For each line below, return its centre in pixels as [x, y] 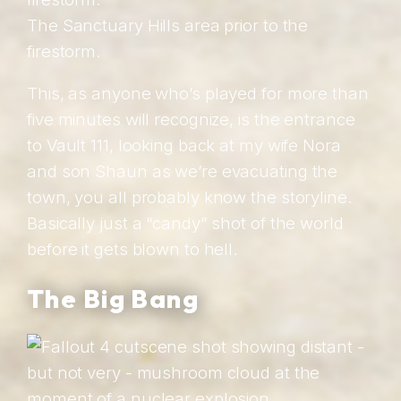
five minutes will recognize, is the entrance [191, 119]
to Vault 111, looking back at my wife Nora [184, 145]
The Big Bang [113, 298]
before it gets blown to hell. [133, 249]
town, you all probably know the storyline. [190, 197]
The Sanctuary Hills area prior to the [168, 25]
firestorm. [64, 51]
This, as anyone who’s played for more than [198, 94]
